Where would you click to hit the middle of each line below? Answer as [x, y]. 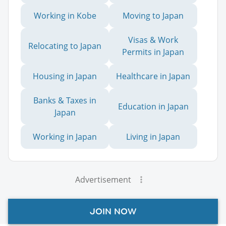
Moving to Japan [153, 15]
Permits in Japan [153, 52]
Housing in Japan [65, 76]
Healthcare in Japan [153, 76]
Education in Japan [153, 106]
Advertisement [103, 179]
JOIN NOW [113, 211]
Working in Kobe [65, 15]
